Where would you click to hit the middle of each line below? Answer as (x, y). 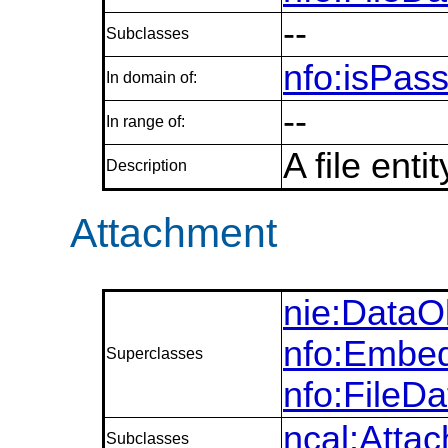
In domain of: (151, 78)
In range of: (145, 122)
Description (146, 166)
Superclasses (154, 354)
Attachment (173, 233)
